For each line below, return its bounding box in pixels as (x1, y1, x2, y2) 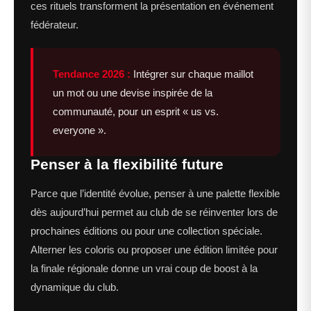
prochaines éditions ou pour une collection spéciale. (31, 225, 262, 237)
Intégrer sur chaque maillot (131, 68, 253, 81)
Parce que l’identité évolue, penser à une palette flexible (31, 187, 280, 200)
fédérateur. (31, 19, 78, 31)
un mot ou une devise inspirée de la (53, 87, 212, 99)
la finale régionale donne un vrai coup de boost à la (31, 262, 258, 275)
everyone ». (53, 124, 106, 137)
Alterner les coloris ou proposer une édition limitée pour (31, 244, 278, 256)
